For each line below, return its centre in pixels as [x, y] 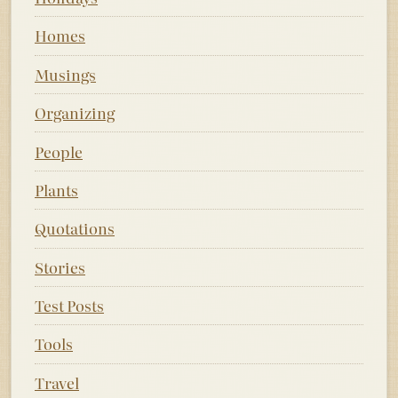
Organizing [75, 113]
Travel [57, 382]
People [59, 151]
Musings [65, 74]
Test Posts [69, 306]
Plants [56, 189]
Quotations [75, 228]
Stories [60, 267]
